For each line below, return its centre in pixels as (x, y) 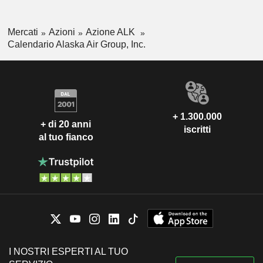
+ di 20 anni (66, 124)
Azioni (62, 32)
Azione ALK (111, 32)
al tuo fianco (66, 137)
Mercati (23, 32)
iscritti (197, 130)
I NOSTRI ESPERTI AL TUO (68, 252)
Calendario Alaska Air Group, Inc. (76, 45)
